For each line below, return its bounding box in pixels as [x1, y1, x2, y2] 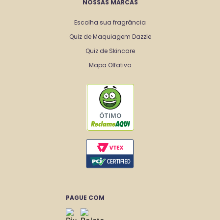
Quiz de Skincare [85, 46, 135, 55]
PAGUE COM [66, 193, 105, 202]
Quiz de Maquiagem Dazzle [69, 32, 151, 41]
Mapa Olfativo [89, 60, 131, 69]
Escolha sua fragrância [74, 18, 146, 27]
